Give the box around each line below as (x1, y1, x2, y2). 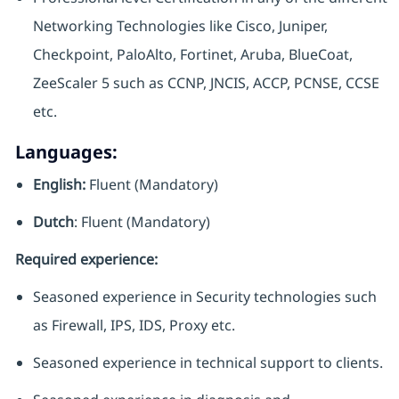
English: (32, 175, 89, 195)
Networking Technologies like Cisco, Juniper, (32, 16, 328, 37)
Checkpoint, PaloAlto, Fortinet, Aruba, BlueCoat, (32, 45, 353, 65)
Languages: (14, 140, 118, 165)
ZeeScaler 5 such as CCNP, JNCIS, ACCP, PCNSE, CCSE (32, 73, 379, 94)
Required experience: (14, 249, 158, 270)
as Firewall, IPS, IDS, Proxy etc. (32, 315, 235, 336)
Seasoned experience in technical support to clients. (32, 353, 383, 373)
